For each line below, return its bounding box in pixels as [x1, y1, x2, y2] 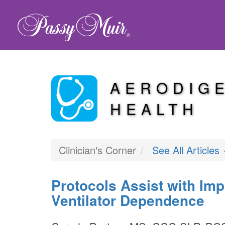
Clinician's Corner [59, 143, 136, 158]
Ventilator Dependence [51, 190, 204, 211]
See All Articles [152, 143, 222, 158]
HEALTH [110, 98, 199, 120]
